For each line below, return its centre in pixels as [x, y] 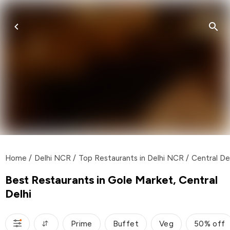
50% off [209, 224]
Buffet [126, 224]
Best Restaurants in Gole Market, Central [111, 180]
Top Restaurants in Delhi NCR [131, 158]
